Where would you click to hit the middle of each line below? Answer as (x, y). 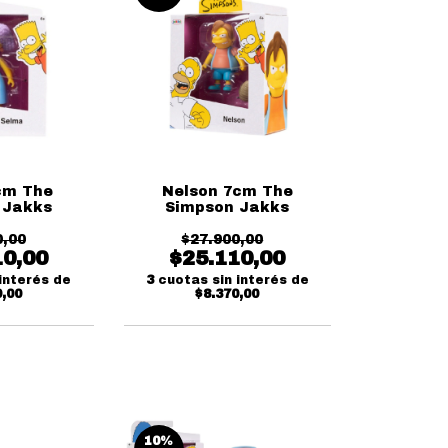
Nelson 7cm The (227, 191)
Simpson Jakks (227, 207)
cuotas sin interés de (233, 279)
